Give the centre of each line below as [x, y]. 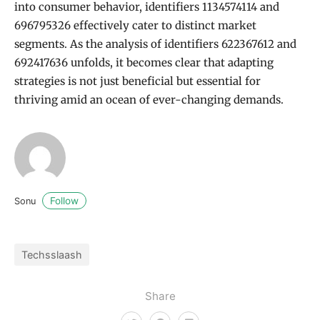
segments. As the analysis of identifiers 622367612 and [155, 44]
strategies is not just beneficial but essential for [137, 81]
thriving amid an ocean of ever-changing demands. [149, 100]
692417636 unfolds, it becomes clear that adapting [144, 63]
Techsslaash [52, 254]
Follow [64, 200]
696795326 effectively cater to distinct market [135, 26]
